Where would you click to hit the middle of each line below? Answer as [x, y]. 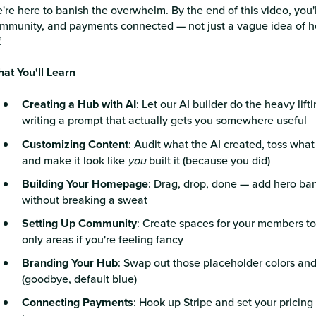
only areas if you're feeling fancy [102, 239]
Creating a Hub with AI [79, 104]
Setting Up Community [79, 223]
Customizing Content [75, 144]
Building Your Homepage [85, 183]
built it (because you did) [208, 160]
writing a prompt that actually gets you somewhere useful [164, 120]
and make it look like [74, 160]
